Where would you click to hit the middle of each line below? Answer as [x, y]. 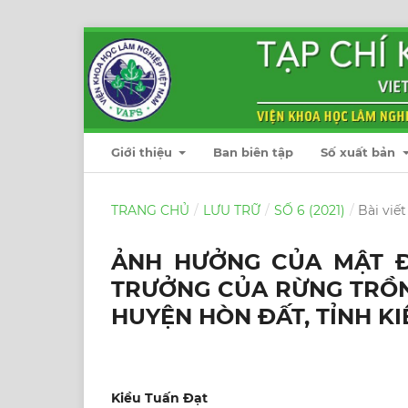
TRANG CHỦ [150, 210]
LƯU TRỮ [231, 210]
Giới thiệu [143, 152]
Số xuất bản [360, 152]
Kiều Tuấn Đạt [159, 398]
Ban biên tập [254, 152]
